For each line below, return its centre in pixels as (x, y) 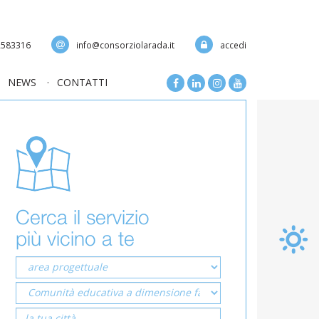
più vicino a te (75, 238)
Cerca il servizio (83, 217)
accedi (233, 45)
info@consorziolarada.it (125, 45)
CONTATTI (82, 82)
